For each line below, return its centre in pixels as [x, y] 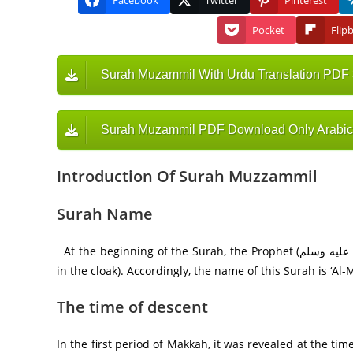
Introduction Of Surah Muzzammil [187, 176]
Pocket [268, 30]
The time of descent [132, 307]
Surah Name [105, 214]
